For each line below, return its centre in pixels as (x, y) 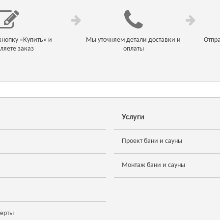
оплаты (133, 49)
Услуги (133, 117)
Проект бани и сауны (152, 141)
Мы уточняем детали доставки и (134, 40)
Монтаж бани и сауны (153, 165)
